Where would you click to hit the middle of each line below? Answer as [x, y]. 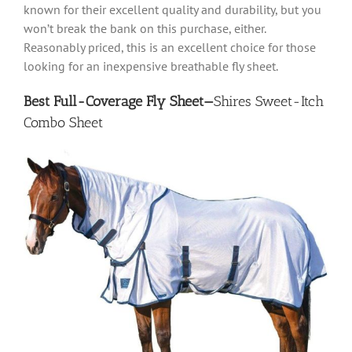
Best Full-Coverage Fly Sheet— [119, 101]
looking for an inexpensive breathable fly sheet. [152, 66]
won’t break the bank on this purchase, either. [145, 28]
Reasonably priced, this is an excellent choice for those [170, 47]
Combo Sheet [63, 122]
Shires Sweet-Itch [269, 101]
